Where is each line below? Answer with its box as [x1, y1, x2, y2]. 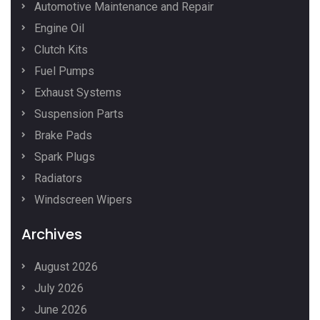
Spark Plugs [31, 150, 95, 164]
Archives [21, 224, 82, 245]
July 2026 [31, 281, 84, 296]
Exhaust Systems [31, 86, 121, 100]
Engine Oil [31, 21, 84, 36]
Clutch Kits [31, 43, 88, 57]
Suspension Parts [31, 107, 124, 121]
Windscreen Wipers [31, 193, 132, 207]
